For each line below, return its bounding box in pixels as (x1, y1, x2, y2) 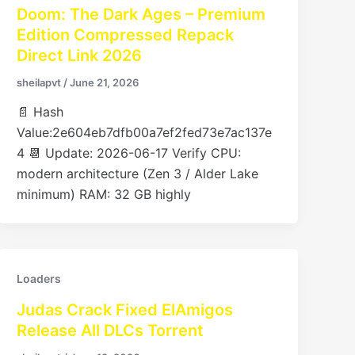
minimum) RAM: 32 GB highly (17, 186, 192, 203)
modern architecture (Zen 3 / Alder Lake (17, 166, 259, 182)
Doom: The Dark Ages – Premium (17, 4, 266, 24)
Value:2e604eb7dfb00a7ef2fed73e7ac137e (17, 124, 273, 141)
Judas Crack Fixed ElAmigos (17, 300, 234, 320)
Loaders (17, 272, 62, 286)
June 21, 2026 (70, 75, 139, 89)
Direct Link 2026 (17, 45, 143, 65)
